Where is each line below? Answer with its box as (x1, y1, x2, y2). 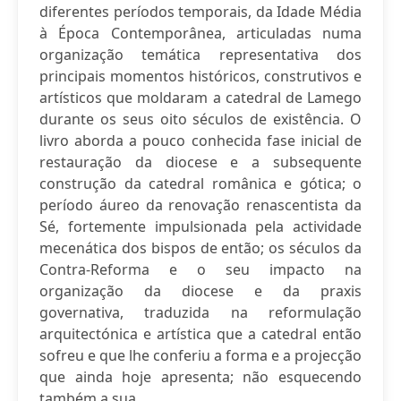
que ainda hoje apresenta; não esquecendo (39, 367, 362, 387)
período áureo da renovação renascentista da (39, 195, 362, 215)
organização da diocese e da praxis (39, 281, 362, 301)
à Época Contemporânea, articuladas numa (39, 23, 362, 43)
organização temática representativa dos (39, 45, 362, 64)
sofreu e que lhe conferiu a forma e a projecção (39, 346, 362, 365)
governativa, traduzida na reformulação (39, 303, 362, 322)
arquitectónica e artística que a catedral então (39, 324, 362, 344)
